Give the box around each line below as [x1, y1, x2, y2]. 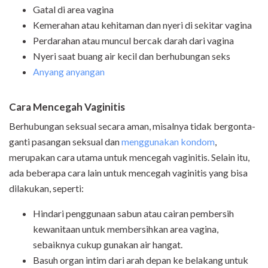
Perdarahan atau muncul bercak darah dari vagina [33, 35, 234, 47]
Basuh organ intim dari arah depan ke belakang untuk [33, 254, 248, 266]
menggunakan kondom [121, 136, 215, 148]
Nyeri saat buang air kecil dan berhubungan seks [33, 50, 230, 62]
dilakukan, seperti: [9, 182, 84, 194]
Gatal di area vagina [33, 4, 114, 16]
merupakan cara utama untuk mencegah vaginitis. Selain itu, [9, 151, 249, 163]
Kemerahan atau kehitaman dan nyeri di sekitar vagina [33, 19, 252, 31]
